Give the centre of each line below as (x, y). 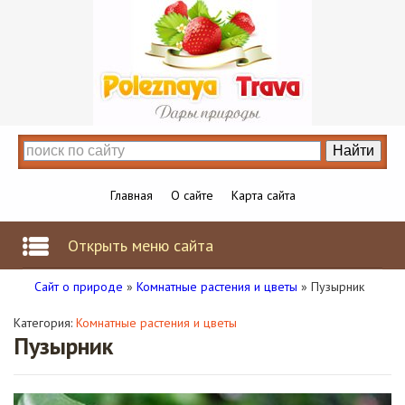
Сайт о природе (79, 287)
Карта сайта (263, 195)
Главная (131, 195)
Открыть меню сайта (141, 245)
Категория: (45, 323)
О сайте (192, 195)
